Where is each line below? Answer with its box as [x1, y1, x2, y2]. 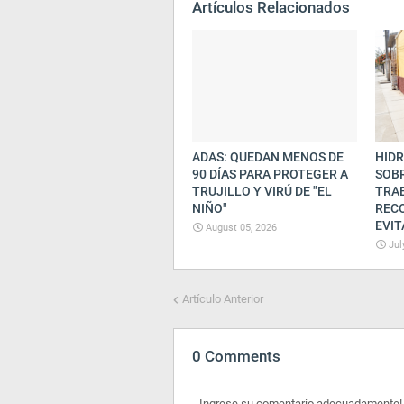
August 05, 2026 [206, 222, 277, 234]
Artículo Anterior [182, 292, 263, 306]
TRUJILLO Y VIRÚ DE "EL [192, 184, 332, 198]
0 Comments [192, 347, 280, 365]
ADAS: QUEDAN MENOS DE [192, 150, 344, 164]
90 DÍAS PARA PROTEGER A [192, 167, 348, 181]
